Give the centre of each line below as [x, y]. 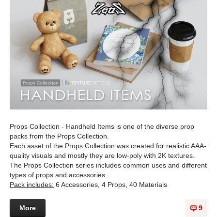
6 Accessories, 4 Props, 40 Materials [110, 185]
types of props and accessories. [58, 175]
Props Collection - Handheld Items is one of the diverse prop [102, 127]
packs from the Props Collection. [59, 136]
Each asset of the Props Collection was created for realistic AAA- [108, 146]
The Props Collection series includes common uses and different [108, 165]
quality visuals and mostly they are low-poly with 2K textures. [102, 156]
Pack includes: [32, 185]
